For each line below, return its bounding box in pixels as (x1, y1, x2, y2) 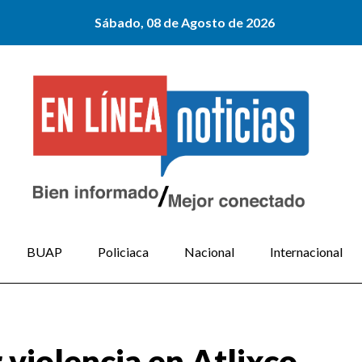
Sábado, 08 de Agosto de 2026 (95, 15, 275, 30)
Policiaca (98, 244, 149, 260)
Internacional (269, 244, 343, 260)
